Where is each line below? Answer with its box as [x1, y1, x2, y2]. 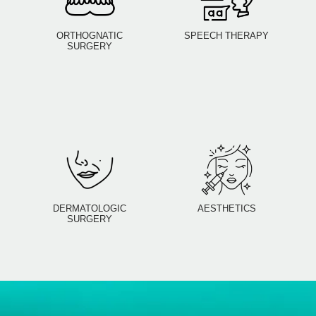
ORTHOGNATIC [56, 30, 123, 42]
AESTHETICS [197, 203, 256, 214]
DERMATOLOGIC [53, 203, 126, 214]
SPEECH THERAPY [184, 30, 269, 42]
